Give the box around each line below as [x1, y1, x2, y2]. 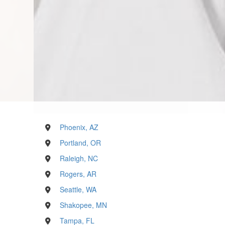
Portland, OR [59, 137, 101, 148]
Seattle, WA [59, 184, 96, 194]
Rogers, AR [59, 168, 96, 179]
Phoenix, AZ [59, 122, 98, 132]
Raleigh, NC [59, 153, 98, 163]
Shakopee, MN [59, 199, 107, 210]
